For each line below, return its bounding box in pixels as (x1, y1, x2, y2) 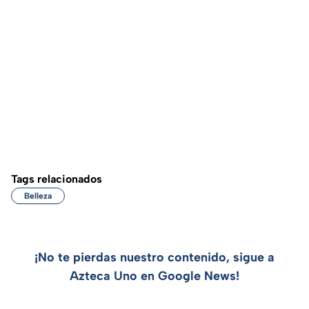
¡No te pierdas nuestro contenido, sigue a (34, 250, 275, 266)
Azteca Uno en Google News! (70, 268, 239, 284)
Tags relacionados (11, 172, 102, 186)
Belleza (24, 191, 52, 201)
